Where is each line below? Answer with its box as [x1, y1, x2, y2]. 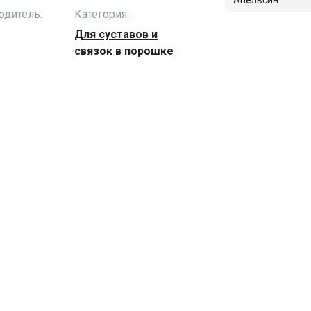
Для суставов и [74, 28, 158, 41]
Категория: [74, 8, 130, 21]
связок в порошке [74, 44, 174, 58]
